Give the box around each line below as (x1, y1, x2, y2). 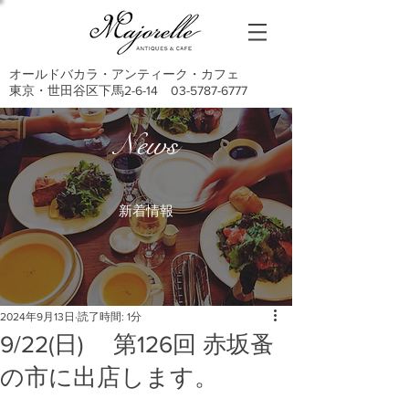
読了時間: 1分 (78, 310, 142, 323)
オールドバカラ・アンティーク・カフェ (9, 67, 239, 81)
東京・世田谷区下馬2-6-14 (9, 83, 158, 98)
